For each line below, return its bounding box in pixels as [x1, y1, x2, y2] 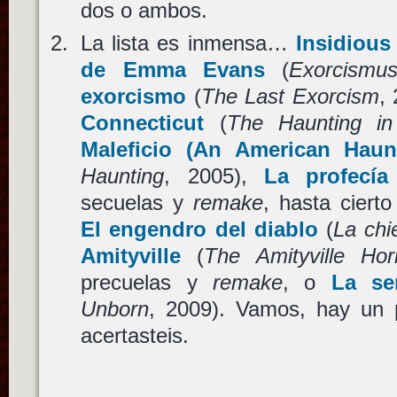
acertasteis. [81, 323, 190, 348]
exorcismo [81, 84, 187, 109]
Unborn [81, 297, 150, 322]
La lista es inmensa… [81, 31, 296, 56]
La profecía [263, 164, 389, 189]
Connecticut [81, 111, 205, 136]
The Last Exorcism [200, 84, 379, 109]
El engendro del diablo [81, 217, 318, 242]
